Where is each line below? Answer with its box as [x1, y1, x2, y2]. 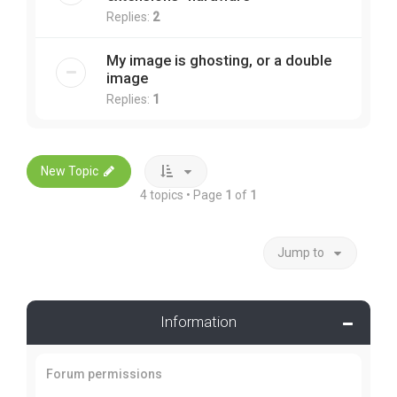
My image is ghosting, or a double [106, 51, 331, 69]
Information [160, 312, 237, 331]
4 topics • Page [140, 187, 225, 202]
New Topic [41, 163, 98, 178]
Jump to [277, 245, 324, 260]
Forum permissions [46, 366, 162, 381]
